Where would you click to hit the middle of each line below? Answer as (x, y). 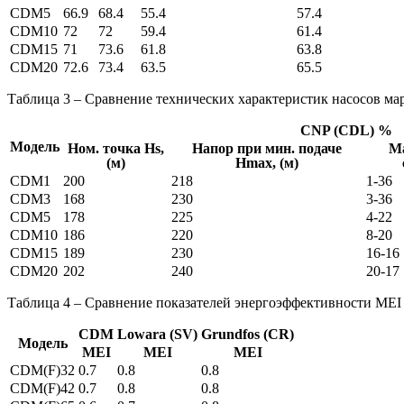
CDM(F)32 (42, 370)
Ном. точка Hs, (115, 148)
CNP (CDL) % (346, 130)
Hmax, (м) (267, 162)
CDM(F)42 (42, 388)
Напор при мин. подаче (267, 148)
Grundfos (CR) (248, 334)
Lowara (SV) (157, 334)
